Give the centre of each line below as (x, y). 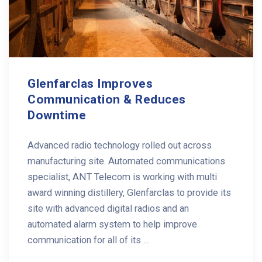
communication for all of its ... (88, 240)
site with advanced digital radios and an (108, 208)
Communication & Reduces (107, 99)
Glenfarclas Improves (90, 83)
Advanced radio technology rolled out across (120, 145)
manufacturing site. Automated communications (126, 161)
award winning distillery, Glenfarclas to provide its (129, 192)
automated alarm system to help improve (112, 224)
